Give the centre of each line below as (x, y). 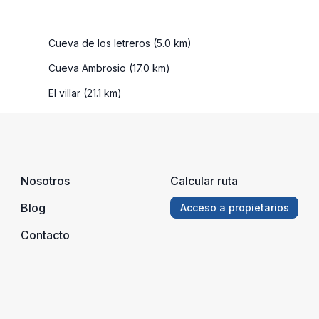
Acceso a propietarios (234, 207)
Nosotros (45, 181)
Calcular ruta (204, 181)
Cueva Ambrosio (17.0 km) (108, 68)
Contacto (45, 235)
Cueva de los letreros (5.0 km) (119, 43)
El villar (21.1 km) (84, 93)
